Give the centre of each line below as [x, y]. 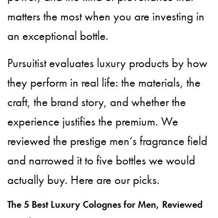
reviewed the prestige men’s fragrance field [108, 141]
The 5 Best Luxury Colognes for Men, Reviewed [105, 204]
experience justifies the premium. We [93, 121]
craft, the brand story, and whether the [97, 102]
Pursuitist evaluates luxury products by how [108, 63]
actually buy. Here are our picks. [84, 180]
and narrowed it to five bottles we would [101, 160]
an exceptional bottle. [58, 36]
